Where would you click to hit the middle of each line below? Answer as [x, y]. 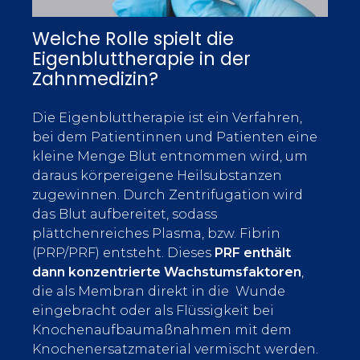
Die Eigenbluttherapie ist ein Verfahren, [167, 118]
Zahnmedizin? [95, 79]
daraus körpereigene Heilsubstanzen [157, 176]
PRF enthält [253, 253]
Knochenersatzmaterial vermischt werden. [175, 349]
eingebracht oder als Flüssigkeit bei [153, 311]
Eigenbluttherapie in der [141, 59]
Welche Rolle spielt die [133, 39]
